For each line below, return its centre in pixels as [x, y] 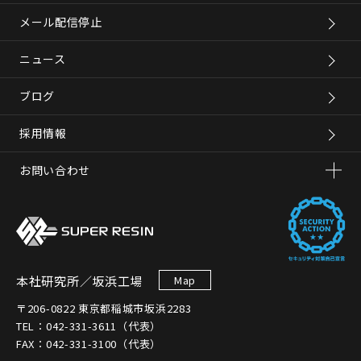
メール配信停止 [60, 22]
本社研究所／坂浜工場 [79, 281]
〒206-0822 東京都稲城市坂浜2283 [104, 309]
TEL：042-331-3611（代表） [89, 326]
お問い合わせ [55, 170]
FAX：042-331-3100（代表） [89, 344]
